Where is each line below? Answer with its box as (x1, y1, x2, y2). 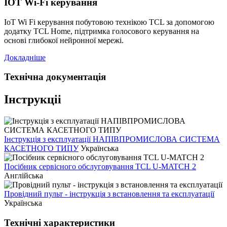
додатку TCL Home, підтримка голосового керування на (4, 26, 199, 35)
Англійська (4, 171, 43, 180)
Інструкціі (4, 93, 61, 106)
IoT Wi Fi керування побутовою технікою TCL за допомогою (4, 17, 214, 26)
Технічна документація (4, 71, 106, 83)
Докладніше (4, 53, 46, 62)
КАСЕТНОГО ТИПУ (4, 144, 79, 153)
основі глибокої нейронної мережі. (4, 35, 124, 45)
